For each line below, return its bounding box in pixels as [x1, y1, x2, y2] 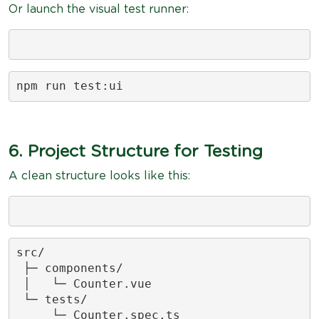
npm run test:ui [16, 79, 123, 93]
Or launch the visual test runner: [9, 3, 189, 15]
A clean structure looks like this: [9, 169, 190, 182]
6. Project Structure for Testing [9, 142, 263, 160]
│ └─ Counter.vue [16, 277, 152, 291]
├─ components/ [16, 261, 123, 275]
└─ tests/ [16, 293, 88, 306]
